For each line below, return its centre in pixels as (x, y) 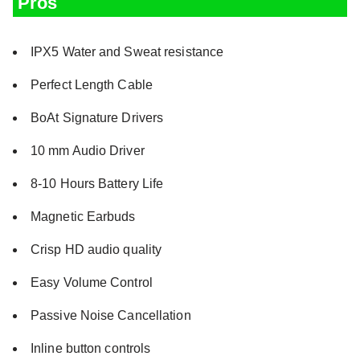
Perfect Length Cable (92, 84)
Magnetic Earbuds (83, 216)
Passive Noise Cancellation (111, 315)
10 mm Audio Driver (88, 150)
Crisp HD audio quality (96, 249)
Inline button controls (91, 348)
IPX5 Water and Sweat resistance (127, 51)
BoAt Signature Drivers (97, 117)
